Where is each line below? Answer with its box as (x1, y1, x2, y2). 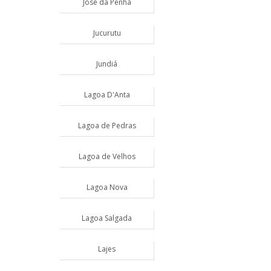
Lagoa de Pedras (77, 120, 136, 131)
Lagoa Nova (86, 182, 128, 192)
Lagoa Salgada (82, 213, 132, 223)
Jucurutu (93, 28, 121, 38)
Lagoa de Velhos (78, 151, 135, 162)
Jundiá (96, 59, 117, 69)
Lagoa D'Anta (83, 90, 130, 100)
